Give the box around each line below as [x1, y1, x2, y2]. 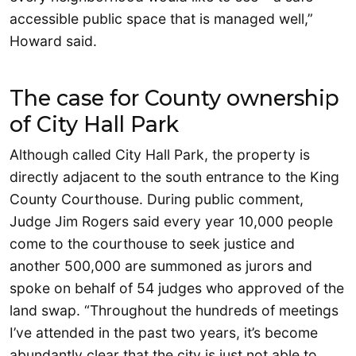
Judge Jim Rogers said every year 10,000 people [10, 213, 333, 230]
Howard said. [10, 33, 97, 50]
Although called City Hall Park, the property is [10, 146, 310, 164]
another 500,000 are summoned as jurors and [10, 257, 312, 275]
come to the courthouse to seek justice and [10, 235, 295, 253]
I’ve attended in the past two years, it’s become [10, 324, 318, 342]
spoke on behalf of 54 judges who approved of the [10, 280, 344, 297]
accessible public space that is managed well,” [10, 10, 313, 28]
